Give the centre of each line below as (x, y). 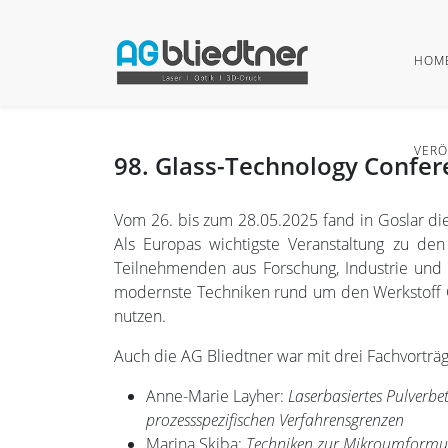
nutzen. (140, 316)
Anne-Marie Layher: (217, 396)
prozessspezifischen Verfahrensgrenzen (275, 420)
